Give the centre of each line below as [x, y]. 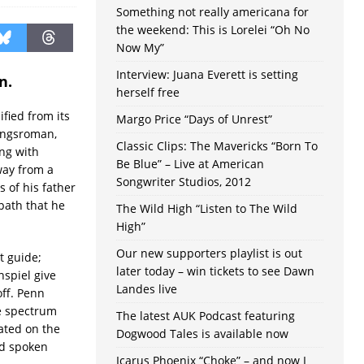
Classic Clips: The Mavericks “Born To [217, 146]
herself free [147, 93]
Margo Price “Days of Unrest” [194, 119]
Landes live [146, 289]
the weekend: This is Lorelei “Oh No [212, 30]
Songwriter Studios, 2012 [183, 182]
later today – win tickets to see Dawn [215, 271]
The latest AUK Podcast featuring [205, 316]
